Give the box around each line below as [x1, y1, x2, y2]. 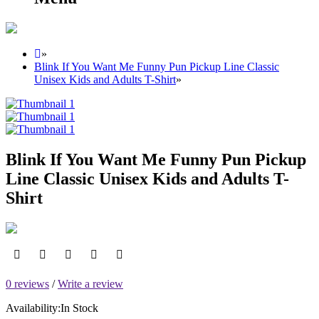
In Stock [61, 301, 98, 314]
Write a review [58, 277, 123, 290]
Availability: [6, 301, 61, 314]
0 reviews [6, 277, 49, 290]
